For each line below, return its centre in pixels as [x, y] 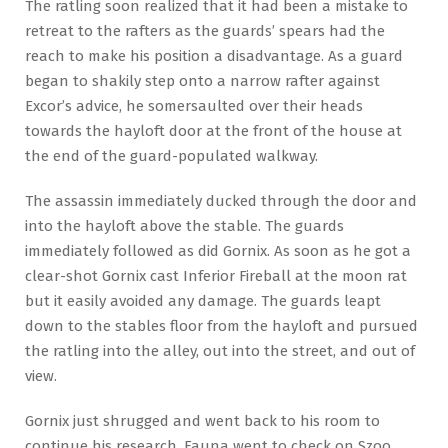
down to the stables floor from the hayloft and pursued [221, 325]
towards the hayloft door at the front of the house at [213, 130]
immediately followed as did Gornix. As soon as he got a [218, 250]
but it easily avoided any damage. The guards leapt [203, 300]
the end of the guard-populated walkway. [171, 155]
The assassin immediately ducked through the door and [221, 200]
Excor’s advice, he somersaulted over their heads [194, 105]
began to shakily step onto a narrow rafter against [202, 80]
